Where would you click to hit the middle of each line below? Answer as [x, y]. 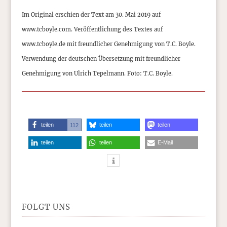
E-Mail [165, 142]
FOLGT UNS [46, 207]
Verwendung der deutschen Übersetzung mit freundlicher [101, 59]
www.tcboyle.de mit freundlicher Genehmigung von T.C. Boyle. [108, 44]
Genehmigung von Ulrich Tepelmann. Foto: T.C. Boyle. [97, 73]
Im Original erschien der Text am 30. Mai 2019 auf [91, 14]
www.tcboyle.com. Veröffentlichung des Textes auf [92, 29]
